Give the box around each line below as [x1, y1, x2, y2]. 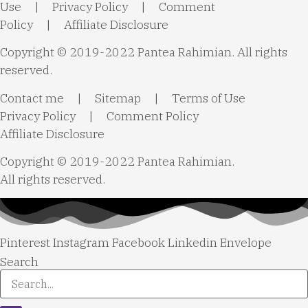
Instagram [53, 234, 109, 251]
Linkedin [168, 234, 217, 251]
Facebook [112, 234, 165, 251]
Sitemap [95, 89, 141, 106]
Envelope [220, 234, 272, 251]
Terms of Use [172, 89, 245, 106]
